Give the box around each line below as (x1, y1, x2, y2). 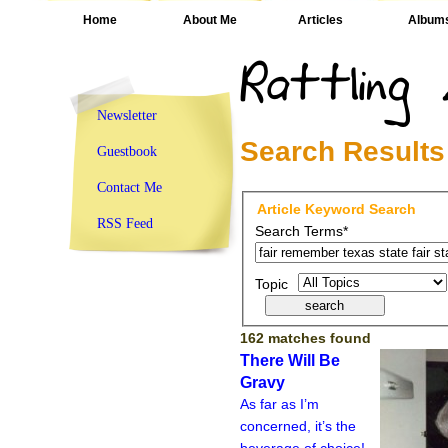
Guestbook (97, 144, 157, 159)
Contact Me (97, 180, 162, 195)
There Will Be (240, 350, 340, 369)
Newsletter (97, 108, 157, 123)
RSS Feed (97, 216, 153, 231)
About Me (183, 13, 237, 27)
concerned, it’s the (240, 417, 356, 434)
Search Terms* (254, 222, 348, 239)
